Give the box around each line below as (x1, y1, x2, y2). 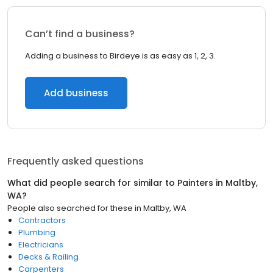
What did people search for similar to (7, 177, 177, 189)
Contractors (18, 214, 66, 226)
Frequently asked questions (7, 154, 144, 168)
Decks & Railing (18, 251, 79, 263)
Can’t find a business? (25, 27, 135, 41)
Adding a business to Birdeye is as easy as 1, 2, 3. (25, 50, 216, 62)
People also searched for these (7, 202, 133, 214)
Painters (177, 177, 213, 189)
